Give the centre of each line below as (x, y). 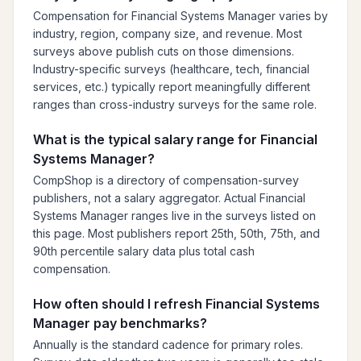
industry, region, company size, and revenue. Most (168, 33)
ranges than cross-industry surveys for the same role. (175, 104)
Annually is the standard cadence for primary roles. (168, 344)
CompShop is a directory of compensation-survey (166, 180)
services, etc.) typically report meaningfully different (172, 87)
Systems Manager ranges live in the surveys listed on (174, 216)
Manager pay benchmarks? (120, 323)
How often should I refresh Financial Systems (176, 304)
